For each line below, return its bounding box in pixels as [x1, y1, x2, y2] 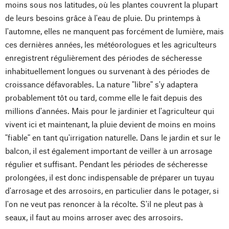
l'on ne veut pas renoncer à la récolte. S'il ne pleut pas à [5, 199, 203, 209]
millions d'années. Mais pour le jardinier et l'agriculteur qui [5, 106, 214, 116]
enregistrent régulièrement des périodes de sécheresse [5, 53, 202, 63]
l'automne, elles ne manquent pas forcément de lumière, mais [5, 26, 224, 36]
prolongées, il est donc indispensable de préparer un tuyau [5, 172, 214, 182]
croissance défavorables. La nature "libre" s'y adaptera [5, 79, 198, 89]
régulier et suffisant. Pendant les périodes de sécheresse [5, 159, 208, 169]
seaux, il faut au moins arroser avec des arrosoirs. [5, 212, 183, 222]
